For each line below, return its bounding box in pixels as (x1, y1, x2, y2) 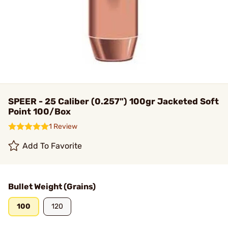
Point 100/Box (8, 106, 71, 117)
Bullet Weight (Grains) (8, 182, 96, 191)
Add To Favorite (22, 141, 82, 151)
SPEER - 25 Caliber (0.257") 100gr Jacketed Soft (8, 96, 219, 106)
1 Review (49, 122, 77, 131)
